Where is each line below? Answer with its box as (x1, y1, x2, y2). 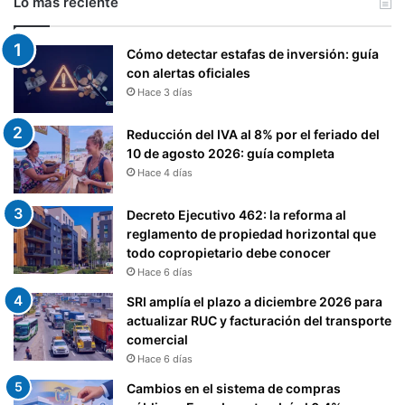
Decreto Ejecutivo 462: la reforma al (127, 207, 346, 223)
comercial (127, 332, 188, 348)
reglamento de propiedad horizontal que (127, 226, 376, 242)
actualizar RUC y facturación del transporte (127, 313, 391, 329)
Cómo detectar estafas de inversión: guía (127, 46, 379, 62)
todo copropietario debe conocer (127, 245, 331, 261)
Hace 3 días (137, 86, 193, 99)
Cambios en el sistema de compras (127, 381, 341, 397)
